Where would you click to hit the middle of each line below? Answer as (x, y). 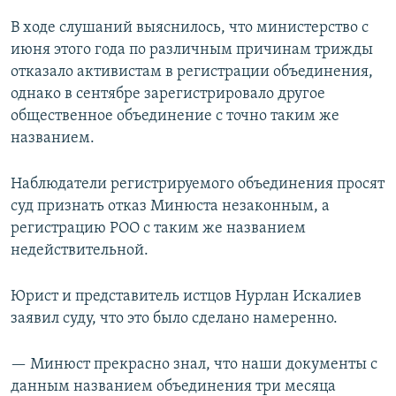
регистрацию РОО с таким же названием (158, 229)
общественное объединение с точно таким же (175, 117)
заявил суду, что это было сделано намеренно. (174, 319)
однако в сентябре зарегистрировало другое (168, 95)
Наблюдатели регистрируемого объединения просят (198, 185)
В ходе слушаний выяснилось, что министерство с (190, 28)
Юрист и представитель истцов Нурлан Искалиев (186, 297)
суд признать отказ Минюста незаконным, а (170, 207)
